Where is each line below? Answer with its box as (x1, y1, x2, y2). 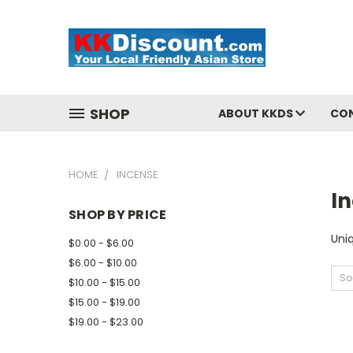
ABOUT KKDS (218, 106, 295, 121)
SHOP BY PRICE (69, 206, 167, 224)
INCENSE (117, 167, 158, 182)
